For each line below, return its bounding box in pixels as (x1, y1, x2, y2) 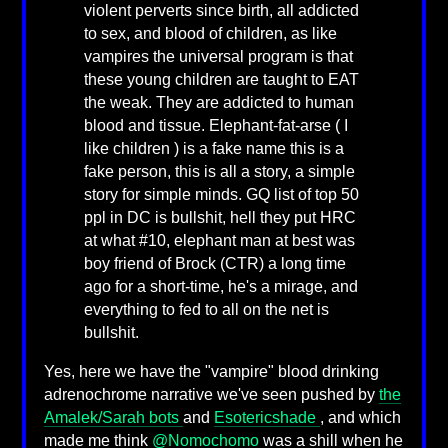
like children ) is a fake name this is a (83, 140, 344, 158)
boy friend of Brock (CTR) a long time (83, 255, 346, 273)
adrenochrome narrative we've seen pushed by (43, 386, 379, 404)
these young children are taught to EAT (83, 71, 359, 89)
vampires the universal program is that (83, 48, 353, 66)
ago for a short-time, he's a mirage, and (83, 278, 358, 296)
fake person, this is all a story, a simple (83, 163, 355, 181)
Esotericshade (213, 409, 320, 427)
